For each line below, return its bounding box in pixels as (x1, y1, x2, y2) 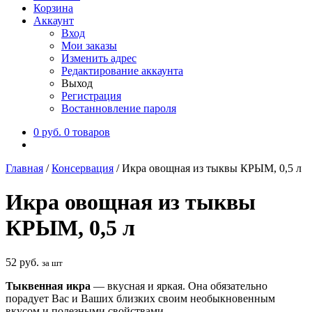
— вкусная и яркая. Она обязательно (91, 279, 267, 292)
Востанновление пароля (61, 102, 176, 114)
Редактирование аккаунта (61, 65, 183, 77)
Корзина (33, 2, 73, 14)
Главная (6, 162, 43, 174)
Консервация (52, 162, 114, 174)
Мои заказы (61, 40, 117, 52)
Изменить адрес (61, 52, 136, 64)
